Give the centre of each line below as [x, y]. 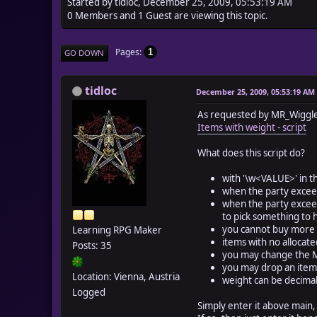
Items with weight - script [252, 127]
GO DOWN [84, 52]
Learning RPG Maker [117, 230]
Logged [89, 292]
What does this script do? [251, 152]
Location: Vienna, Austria [126, 276]
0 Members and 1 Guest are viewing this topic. [168, 15]
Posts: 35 [92, 245]
